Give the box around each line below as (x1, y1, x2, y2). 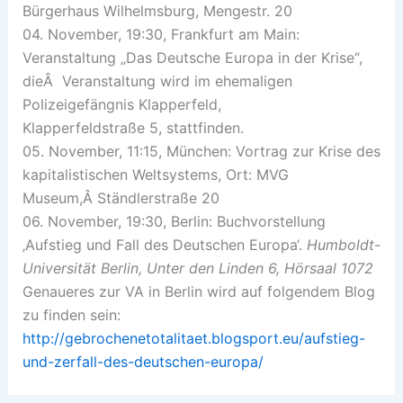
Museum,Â (22, 189, 97, 207)
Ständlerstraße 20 (96, 189, 219, 207)
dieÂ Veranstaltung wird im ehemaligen (22, 72, 292, 90)
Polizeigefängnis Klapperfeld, (22, 95, 221, 113)
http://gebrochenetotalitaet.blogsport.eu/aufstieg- (22, 329, 365, 347)
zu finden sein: (22, 306, 121, 324)
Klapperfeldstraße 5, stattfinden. (22, 119, 244, 137)
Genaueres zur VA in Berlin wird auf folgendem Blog (22, 282, 375, 300)
